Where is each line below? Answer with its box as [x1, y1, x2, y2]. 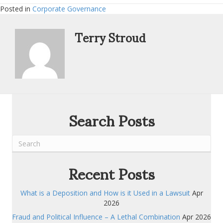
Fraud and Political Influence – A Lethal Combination [12, 212, 180, 222]
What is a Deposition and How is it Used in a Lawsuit [20, 188, 190, 198]
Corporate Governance [32, 4, 106, 13]
